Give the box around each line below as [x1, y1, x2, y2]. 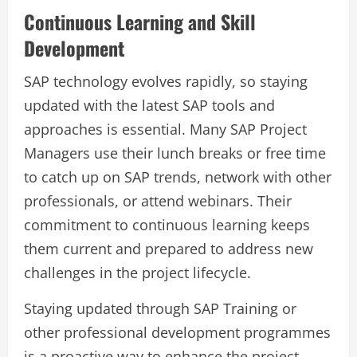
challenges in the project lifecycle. [24, 263, 251, 283]
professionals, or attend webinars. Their [24, 191, 292, 211]
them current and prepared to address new [24, 239, 313, 259]
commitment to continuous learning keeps [24, 215, 310, 235]
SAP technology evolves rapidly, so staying [24, 72, 308, 92]
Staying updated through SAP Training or [24, 299, 296, 319]
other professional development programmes [24, 323, 331, 343]
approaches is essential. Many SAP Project [24, 120, 307, 139]
